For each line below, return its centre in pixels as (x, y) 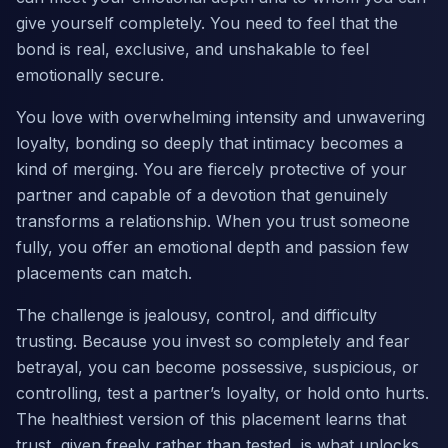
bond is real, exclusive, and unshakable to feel (192, 49)
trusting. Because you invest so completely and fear (213, 341)
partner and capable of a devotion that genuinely (202, 195)
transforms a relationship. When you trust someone (213, 221)
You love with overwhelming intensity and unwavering (220, 117)
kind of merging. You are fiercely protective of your (211, 169)
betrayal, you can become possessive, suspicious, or (217, 367)
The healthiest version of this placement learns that (211, 419)
